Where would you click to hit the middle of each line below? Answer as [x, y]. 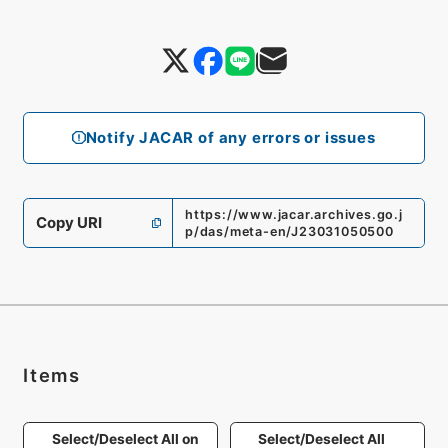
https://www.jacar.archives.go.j [293, 215]
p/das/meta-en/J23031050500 [289, 232]
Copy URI [68, 223]
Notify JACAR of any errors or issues [230, 137]
